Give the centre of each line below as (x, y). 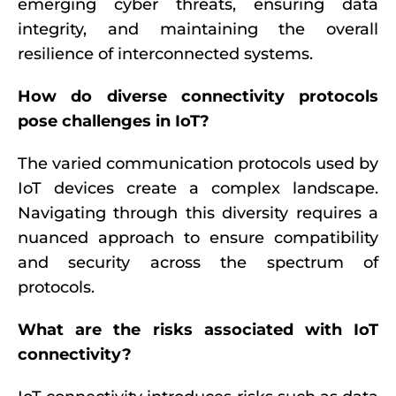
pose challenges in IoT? (114, 121)
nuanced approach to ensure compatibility (198, 238)
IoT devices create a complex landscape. (198, 188)
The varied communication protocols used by (198, 164)
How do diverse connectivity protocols (198, 96)
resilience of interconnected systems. (165, 54)
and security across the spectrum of (198, 263)
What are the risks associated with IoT (198, 330)
